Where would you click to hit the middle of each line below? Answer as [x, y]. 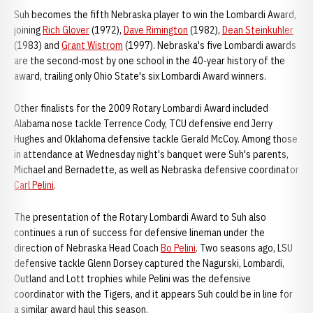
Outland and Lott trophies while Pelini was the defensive [132, 279]
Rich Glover [66, 30]
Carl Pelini [34, 185]
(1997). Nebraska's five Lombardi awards [210, 45]
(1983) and [38, 45]
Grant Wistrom [92, 45]
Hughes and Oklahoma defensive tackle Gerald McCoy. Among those [156, 139]
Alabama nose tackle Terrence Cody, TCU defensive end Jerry [143, 124]
